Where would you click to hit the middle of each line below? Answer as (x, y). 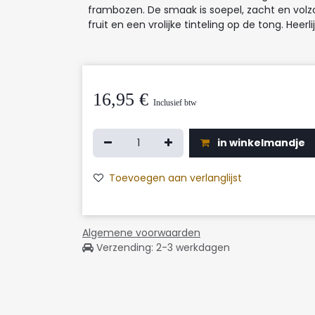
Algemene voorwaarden (141, 233)
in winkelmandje (260, 143)
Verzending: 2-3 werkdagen (162, 247)
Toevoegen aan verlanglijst (175, 178)
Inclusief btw (175, 103)
